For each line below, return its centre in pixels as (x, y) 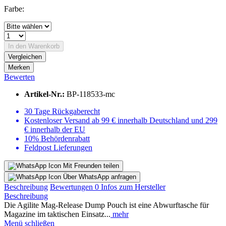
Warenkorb (44, 46)
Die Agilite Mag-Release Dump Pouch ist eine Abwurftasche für (106, 205)
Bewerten (19, 77)
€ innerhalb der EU (55, 129)
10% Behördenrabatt (57, 138)
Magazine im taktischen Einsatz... (57, 214)
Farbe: (14, 9)
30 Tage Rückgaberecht (62, 111)
